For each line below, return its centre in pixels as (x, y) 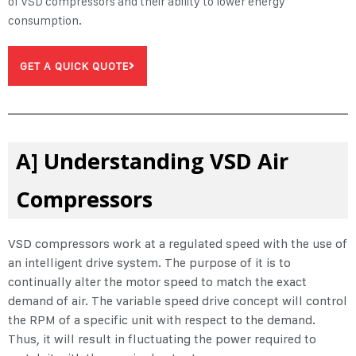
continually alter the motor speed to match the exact (157, 282)
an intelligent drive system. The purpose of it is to (149, 263)
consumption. (45, 21)
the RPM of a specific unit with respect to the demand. (162, 320)
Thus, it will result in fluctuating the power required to (162, 339)
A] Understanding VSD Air (152, 161)
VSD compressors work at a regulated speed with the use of (178, 244)
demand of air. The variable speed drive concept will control (178, 301)
